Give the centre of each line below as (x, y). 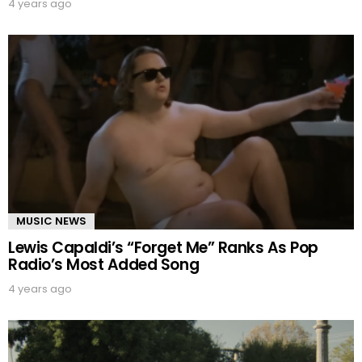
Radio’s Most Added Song (104, 265)
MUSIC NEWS (51, 221)
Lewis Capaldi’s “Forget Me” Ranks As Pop (163, 248)
